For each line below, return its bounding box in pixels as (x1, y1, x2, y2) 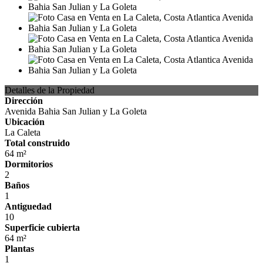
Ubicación (5, 117, 45, 127)
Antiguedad (5, 201, 52, 212)
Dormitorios (5, 159, 53, 170)
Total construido (5, 138, 70, 149)
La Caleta (5, 127, 41, 138)
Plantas (5, 244, 34, 254)
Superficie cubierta (5, 222, 80, 233)
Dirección (5, 96, 43, 106)
